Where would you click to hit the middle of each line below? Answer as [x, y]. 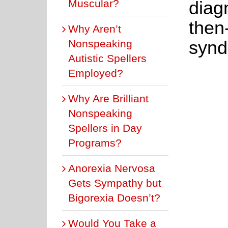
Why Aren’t [95, 28]
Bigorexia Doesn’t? [114, 197]
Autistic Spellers [107, 58]
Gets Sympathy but [115, 183]
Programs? [95, 142]
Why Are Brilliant [108, 98]
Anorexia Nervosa [112, 168]
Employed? [96, 73]
